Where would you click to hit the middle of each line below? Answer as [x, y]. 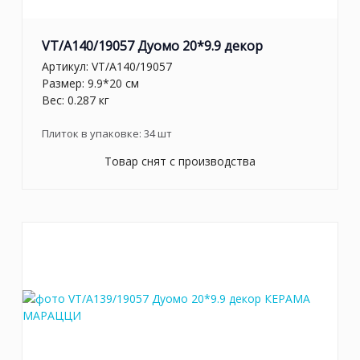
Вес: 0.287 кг [76, 100]
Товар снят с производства [180, 161]
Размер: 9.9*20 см [90, 83]
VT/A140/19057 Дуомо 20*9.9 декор [152, 46]
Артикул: [67, 66]
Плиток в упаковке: [93, 133]
